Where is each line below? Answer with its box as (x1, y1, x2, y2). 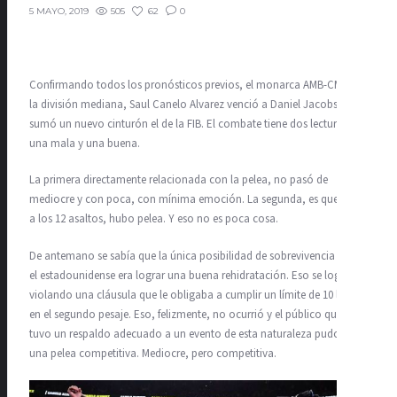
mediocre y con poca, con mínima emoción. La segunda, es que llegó (29, 191, 365, 208)
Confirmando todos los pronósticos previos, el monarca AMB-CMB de (29, 76, 362, 93)
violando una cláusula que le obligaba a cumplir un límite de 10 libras (29, 286, 362, 303)
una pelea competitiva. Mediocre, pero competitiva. (29, 345, 276, 362)
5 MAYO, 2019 (29, 5, 89, 18)
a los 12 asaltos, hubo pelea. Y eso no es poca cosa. (29, 211, 278, 228)
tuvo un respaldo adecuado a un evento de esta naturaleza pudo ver (29, 325, 357, 342)
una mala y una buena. (29, 135, 140, 152)
